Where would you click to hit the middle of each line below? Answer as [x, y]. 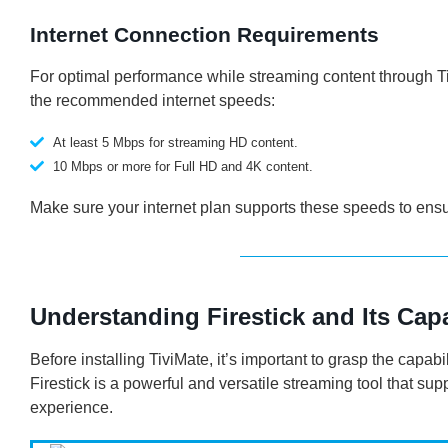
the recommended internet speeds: [152, 100]
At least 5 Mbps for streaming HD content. [175, 142]
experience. [71, 407]
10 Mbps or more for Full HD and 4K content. [182, 166]
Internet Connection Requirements [204, 34]
